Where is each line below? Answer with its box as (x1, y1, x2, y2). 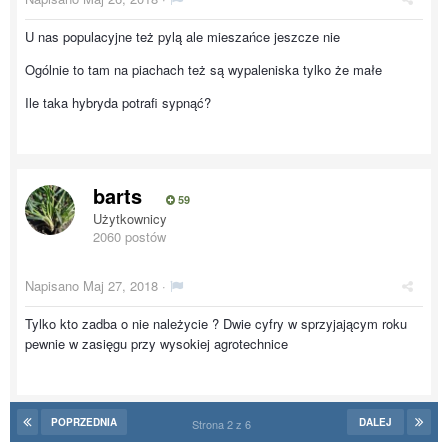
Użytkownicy (93, 209, 167, 228)
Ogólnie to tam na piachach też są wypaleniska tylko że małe (25, 60, 386, 79)
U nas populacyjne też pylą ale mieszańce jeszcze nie (25, 27, 344, 46)
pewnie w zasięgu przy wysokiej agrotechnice (25, 334, 292, 353)
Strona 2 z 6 (191, 416, 257, 432)
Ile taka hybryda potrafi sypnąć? (25, 93, 211, 112)
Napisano (25, 276, 83, 295)
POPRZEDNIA (51, 415, 117, 429)
